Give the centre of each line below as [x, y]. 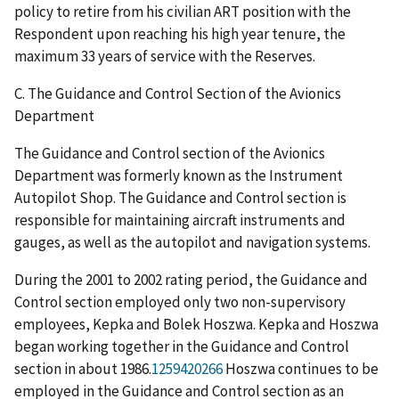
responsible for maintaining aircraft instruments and [180, 220]
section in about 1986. [83, 369]
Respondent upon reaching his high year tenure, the [180, 34]
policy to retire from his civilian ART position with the [183, 12]
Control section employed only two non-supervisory [180, 302]
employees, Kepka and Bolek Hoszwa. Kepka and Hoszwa [196, 325]
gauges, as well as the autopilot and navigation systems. [192, 243]
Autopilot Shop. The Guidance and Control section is [180, 198]
